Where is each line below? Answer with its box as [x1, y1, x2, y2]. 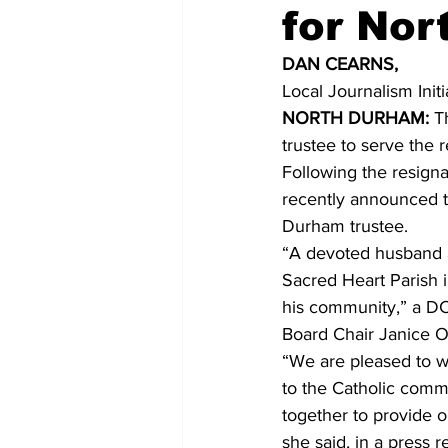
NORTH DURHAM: [282, 108, 429, 128]
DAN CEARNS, [282, 54, 398, 74]
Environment [327, 119, 408, 137]
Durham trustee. [282, 216, 408, 236]
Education [222, 119, 287, 137]
